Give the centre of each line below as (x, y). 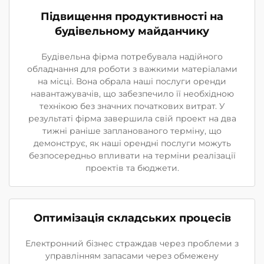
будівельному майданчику (132, 31)
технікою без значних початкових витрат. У (132, 106)
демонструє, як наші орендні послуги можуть (132, 143)
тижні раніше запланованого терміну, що (132, 131)
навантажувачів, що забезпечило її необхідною (132, 93)
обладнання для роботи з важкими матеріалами (132, 69)
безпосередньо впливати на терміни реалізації (132, 155)
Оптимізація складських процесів (132, 218)
